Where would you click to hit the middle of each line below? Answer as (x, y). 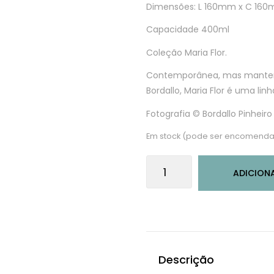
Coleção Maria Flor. (187, 52)
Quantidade (171, 162)
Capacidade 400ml (188, 29)
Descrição (186, 260)
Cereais (162, 208)
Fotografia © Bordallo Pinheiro (209, 113)
